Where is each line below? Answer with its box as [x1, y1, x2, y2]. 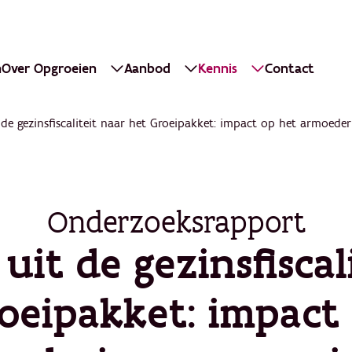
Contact [265, 60, 315, 78]
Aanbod [124, 60, 171, 78]
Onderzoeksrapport [46, 203, 306, 240]
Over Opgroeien [2, 60, 97, 78]
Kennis [198, 60, 238, 78]
